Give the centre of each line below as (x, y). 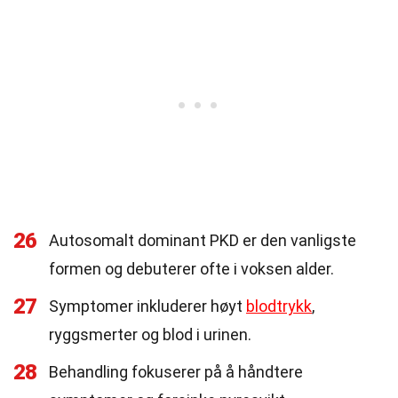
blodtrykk (279, 306)
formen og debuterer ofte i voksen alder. (191, 269)
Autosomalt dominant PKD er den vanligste (203, 240)
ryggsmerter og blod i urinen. (150, 334)
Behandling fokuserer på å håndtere (176, 372)
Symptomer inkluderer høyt (147, 306)
